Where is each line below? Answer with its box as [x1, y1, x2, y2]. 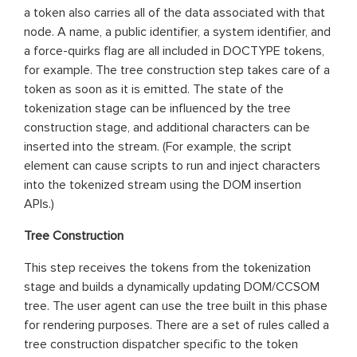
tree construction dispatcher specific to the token [24, 335, 298, 352]
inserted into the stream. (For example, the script [24, 138, 292, 155]
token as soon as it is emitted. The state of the [24, 80, 284, 97]
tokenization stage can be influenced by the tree [24, 100, 291, 116]
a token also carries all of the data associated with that [24, 4, 325, 21]
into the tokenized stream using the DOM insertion [24, 176, 301, 193]
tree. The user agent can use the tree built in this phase [24, 297, 328, 314]
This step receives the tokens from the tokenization [24, 259, 311, 276]
